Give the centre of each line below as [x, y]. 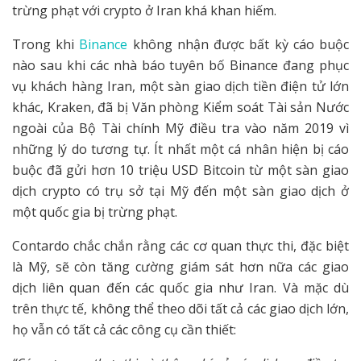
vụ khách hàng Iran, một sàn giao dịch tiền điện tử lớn [180, 87]
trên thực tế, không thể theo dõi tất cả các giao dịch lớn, [180, 309]
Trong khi [46, 45]
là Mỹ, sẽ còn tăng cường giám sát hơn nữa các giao [180, 267]
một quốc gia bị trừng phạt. [95, 212]
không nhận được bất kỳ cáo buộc [239, 45]
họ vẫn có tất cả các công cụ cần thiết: [124, 330]
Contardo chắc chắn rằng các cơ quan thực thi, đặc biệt [180, 246]
